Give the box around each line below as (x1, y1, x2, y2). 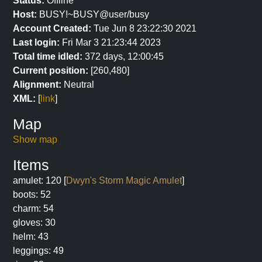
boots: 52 (13, 189, 51, 199)
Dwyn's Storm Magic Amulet (66, 175, 182, 185)
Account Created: (13, 23, 91, 33)
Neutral (61, 80, 94, 89)
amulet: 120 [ (13, 175, 66, 185)
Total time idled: (13, 51, 82, 61)
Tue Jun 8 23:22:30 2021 (91, 23, 196, 33)
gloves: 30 (13, 218, 56, 227)
